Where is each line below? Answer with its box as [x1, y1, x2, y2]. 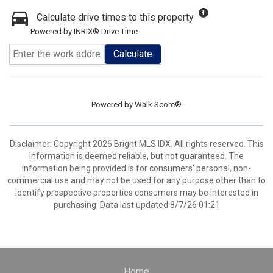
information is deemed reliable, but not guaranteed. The [29, 151, 244, 161]
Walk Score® [135, 100, 182, 109]
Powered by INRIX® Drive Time [30, 27, 138, 36]
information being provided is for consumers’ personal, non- [22, 163, 251, 173]
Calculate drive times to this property [37, 12, 194, 23]
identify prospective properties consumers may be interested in [15, 188, 258, 197]
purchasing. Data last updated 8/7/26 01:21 [53, 200, 220, 210]
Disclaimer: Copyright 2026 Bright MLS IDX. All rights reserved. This [9, 139, 264, 149]
